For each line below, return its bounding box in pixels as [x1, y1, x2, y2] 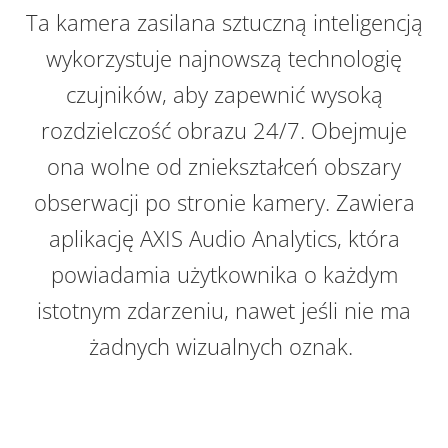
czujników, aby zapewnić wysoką [65, 79, 383, 110]
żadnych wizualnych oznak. [89, 331, 359, 362]
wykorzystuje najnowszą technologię [46, 43, 402, 74]
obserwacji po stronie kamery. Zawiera [33, 187, 415, 218]
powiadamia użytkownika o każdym [50, 259, 398, 290]
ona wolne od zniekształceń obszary [47, 151, 401, 182]
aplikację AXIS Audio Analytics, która [48, 223, 400, 254]
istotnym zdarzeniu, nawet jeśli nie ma [37, 295, 411, 326]
